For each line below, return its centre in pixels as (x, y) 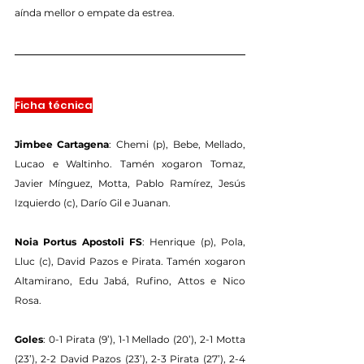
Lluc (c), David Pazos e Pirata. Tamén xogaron (130, 262)
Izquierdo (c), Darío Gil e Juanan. (93, 203)
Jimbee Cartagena (62, 145)
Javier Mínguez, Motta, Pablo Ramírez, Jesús (130, 184)
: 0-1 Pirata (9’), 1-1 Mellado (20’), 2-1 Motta (144, 340)
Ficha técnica (54, 106)
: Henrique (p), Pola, (194, 242)
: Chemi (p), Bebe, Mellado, (178, 145)
